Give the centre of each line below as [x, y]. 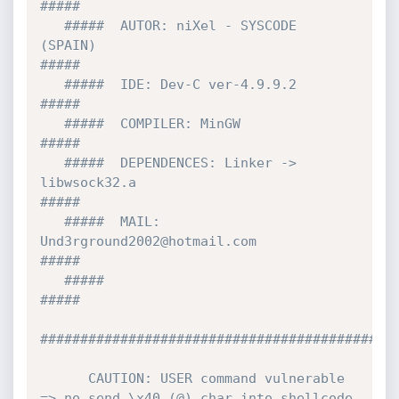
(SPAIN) [68, 45]
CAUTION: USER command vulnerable [64, 379]
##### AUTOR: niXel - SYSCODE [52, 26]
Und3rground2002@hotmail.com [148, 241]
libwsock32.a [88, 183]
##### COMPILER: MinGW [52, 124]
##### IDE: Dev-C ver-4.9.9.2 [52, 85]
